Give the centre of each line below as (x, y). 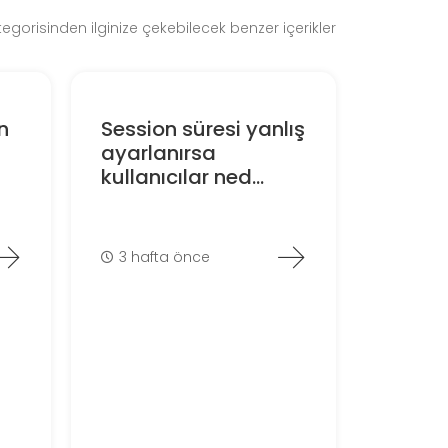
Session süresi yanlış (202, 129)
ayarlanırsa (158, 153)
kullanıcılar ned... (182, 177)
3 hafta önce (165, 256)
